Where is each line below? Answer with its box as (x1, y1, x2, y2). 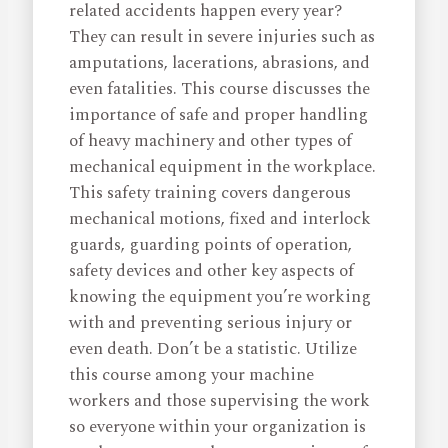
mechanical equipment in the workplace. (69, 154, 377, 181)
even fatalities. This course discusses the (69, 76, 371, 103)
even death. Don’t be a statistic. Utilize (69, 336, 358, 363)
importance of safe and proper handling (69, 102, 369, 129)
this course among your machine (69, 362, 315, 389)
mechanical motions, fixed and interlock (69, 206, 372, 233)
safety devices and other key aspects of (69, 258, 355, 285)
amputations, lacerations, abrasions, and (69, 50, 371, 77)
